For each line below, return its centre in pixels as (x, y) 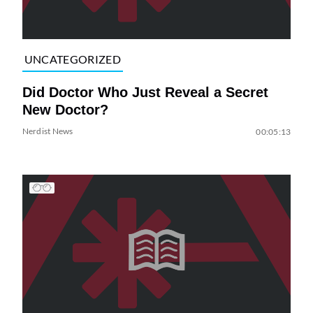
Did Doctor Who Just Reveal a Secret (145, 92)
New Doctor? (65, 109)
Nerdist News (48, 131)
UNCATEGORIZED (72, 59)
